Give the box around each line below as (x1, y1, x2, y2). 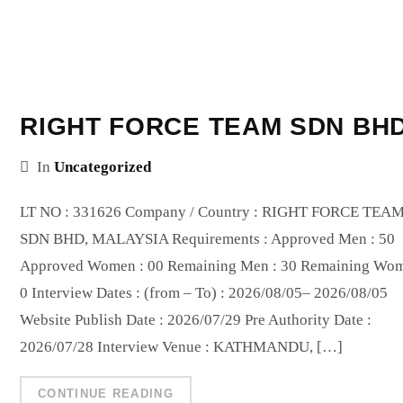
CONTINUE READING (38, 386, 174, 400)
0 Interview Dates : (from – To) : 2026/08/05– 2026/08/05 (20, 283, 389, 301)
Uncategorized (54, 157, 152, 175)
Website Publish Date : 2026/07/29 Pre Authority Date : (20, 310, 372, 328)
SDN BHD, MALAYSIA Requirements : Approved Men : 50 (20, 229, 396, 247)
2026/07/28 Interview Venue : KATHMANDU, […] (20, 337, 344, 355)
